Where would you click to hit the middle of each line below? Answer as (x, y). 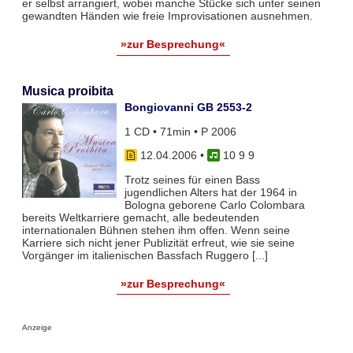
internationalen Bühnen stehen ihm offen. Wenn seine (156, 230)
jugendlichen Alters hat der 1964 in (210, 192)
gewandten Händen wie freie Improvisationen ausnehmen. (167, 16)
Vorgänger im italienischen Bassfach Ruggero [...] (145, 255)
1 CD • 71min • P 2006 (180, 131)
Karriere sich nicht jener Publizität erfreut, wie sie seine (158, 242)
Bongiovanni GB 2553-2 (188, 108)
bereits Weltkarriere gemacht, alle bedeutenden (140, 217)
